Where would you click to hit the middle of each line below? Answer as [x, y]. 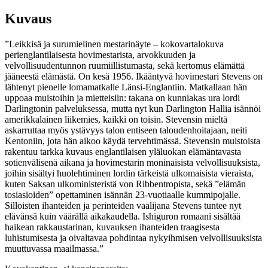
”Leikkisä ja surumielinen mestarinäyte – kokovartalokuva [114, 44]
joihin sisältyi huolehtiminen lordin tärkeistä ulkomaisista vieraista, [129, 173]
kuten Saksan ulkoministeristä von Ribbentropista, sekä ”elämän [125, 184]
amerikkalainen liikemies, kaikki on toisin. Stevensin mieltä [116, 119]
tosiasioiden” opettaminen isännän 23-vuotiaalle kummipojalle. [123, 194]
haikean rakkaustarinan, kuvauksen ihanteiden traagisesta [112, 227]
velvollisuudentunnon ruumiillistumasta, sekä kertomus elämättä [125, 65]
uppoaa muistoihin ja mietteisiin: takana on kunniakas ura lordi [122, 98]
